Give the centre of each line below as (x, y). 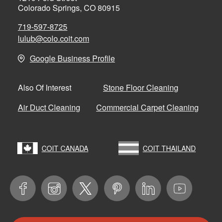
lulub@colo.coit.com (54, 39)
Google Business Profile (72, 58)
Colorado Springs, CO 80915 (69, 8)
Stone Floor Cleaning (141, 87)
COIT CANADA (65, 148)
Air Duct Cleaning (49, 107)
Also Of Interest (45, 88)
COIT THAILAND (169, 148)
